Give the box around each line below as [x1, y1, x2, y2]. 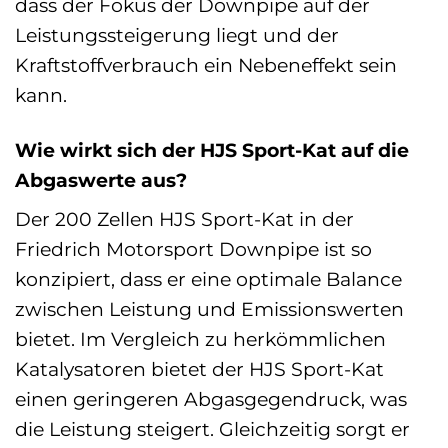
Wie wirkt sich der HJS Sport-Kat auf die [15, 137, 409, 162]
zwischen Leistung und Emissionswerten [15, 297, 404, 322]
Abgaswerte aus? [15, 167, 187, 192]
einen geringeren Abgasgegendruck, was [15, 387, 407, 412]
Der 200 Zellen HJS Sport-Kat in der [15, 207, 354, 232]
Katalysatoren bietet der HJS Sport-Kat [15, 357, 384, 382]
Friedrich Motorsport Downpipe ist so [15, 237, 372, 262]
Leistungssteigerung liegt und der [15, 22, 339, 47]
